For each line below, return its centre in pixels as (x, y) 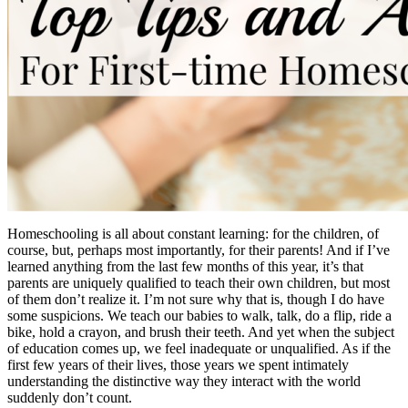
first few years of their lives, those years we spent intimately (178, 364)
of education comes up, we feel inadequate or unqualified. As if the (199, 348)
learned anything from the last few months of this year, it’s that (185, 266)
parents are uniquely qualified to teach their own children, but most (199, 282)
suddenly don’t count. (70, 397)
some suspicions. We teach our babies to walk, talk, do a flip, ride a (199, 315)
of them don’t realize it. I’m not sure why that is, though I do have (196, 299)
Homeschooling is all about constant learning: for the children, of (193, 233)
